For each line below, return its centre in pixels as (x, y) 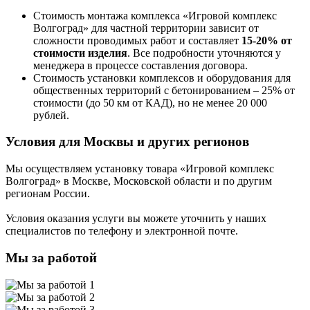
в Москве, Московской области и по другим (166, 181)
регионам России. (48, 194)
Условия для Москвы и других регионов (127, 142)
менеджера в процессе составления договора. (140, 65)
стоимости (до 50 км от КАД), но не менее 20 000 (150, 102)
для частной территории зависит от (174, 28)
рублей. (51, 115)
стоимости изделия (80, 53)
